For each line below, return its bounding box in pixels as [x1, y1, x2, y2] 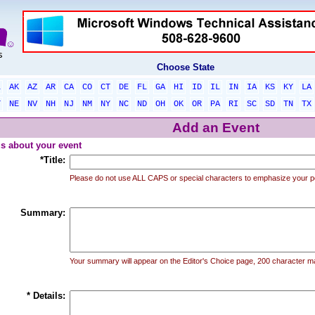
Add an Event [172, 120, 259, 135]
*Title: [39, 155, 65, 165]
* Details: [26, 290, 65, 301]
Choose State [157, 62, 214, 72]
